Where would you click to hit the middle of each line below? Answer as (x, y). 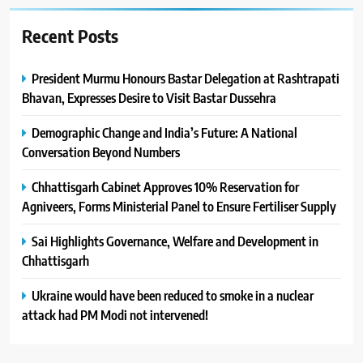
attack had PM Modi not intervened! (115, 315)
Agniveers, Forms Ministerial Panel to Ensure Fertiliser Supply (179, 207)
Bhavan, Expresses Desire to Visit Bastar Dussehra (149, 98)
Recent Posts (70, 36)
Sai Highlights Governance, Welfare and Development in (175, 241)
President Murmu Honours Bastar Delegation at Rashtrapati (186, 79)
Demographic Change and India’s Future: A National (164, 133)
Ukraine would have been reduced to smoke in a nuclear (173, 296)
